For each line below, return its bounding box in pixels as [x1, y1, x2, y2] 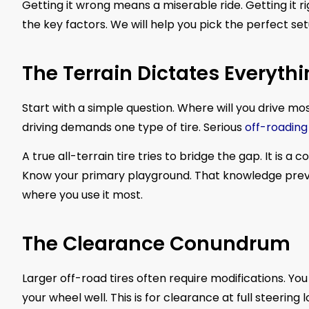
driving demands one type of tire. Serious [22, 119, 245, 135]
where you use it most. [22, 187, 143, 203]
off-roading [245, 119, 308, 135]
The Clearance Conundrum [22, 230, 290, 258]
